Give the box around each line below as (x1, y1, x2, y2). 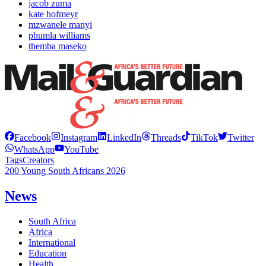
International (28, 237, 75, 248)
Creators (23, 155, 54, 166)
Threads (151, 132, 181, 143)
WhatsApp (14, 144, 55, 155)
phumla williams (28, 30, 90, 41)
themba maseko (28, 41, 87, 52)
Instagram (61, 132, 97, 143)
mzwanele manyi (28, 20, 92, 30)
